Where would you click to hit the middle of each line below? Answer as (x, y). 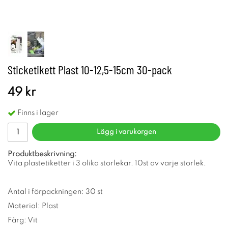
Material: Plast (33, 206)
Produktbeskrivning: (42, 154)
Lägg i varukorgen (126, 132)
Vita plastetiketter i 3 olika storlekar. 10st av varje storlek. (107, 163)
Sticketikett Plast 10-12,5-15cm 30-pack (90, 69)
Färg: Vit (23, 220)
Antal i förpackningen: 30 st (55, 192)
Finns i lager (38, 113)
